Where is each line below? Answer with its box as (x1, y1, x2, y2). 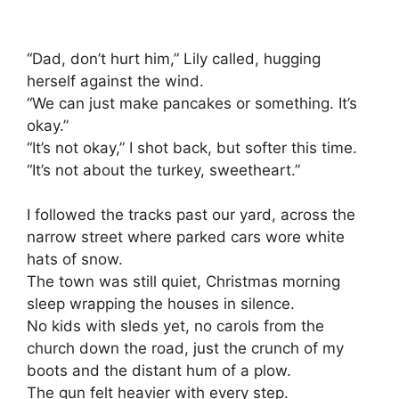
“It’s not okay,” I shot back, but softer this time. (27, 138, 357, 157)
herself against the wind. (27, 71, 204, 90)
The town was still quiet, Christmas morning (27, 273, 340, 291)
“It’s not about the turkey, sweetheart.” (27, 160, 300, 179)
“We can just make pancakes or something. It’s (27, 94, 357, 112)
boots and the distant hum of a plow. (27, 362, 291, 380)
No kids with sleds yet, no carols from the (27, 317, 324, 336)
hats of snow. (27, 250, 123, 269)
